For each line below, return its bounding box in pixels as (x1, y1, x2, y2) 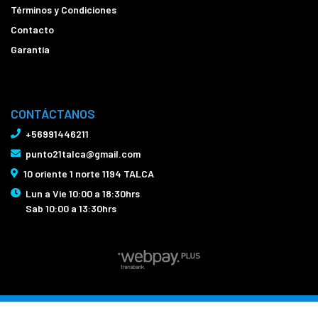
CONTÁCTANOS (11, 106, 95, 122)
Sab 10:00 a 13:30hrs (26, 202, 116, 215)
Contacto (11, 23, 54, 35)
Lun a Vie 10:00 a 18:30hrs (26, 187, 140, 200)
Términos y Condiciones (11, 3, 116, 16)
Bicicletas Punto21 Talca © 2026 (97, 301, 221, 312)
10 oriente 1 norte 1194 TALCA (23, 168, 154, 180)
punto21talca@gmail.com (26, 148, 141, 160)
